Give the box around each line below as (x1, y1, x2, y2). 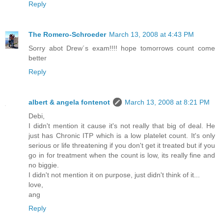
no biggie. (28, 161, 59, 169)
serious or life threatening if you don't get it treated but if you (28, 141, 215, 150)
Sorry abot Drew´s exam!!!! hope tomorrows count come (28, 44, 215, 53)
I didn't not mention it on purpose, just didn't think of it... (28, 171, 200, 179)
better (28, 54, 47, 62)
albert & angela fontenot (28, 98, 110, 107)
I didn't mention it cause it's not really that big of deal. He (28, 122, 215, 130)
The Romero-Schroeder (28, 30, 106, 39)
